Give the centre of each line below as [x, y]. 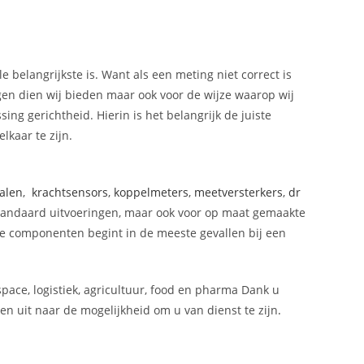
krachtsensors [70, 192]
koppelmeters [151, 192]
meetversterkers [238, 192]
